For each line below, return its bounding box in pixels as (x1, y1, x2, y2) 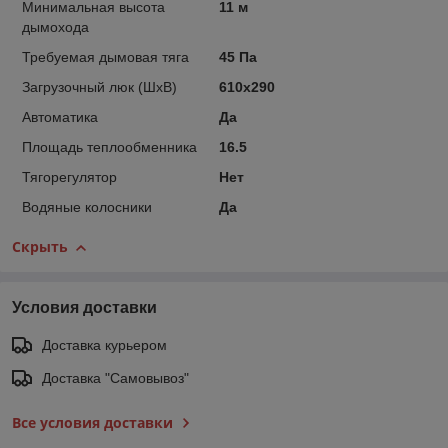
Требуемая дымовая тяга (22, 48, 189, 65)
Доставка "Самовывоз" (42, 369, 189, 386)
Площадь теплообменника (22, 138, 197, 155)
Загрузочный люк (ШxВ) (22, 78, 177, 95)
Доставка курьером (42, 336, 167, 353)
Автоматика (22, 108, 98, 125)
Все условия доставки (12, 412, 173, 432)
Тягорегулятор (22, 168, 117, 185)
